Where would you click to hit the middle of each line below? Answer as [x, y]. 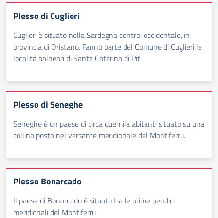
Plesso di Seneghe [48, 104]
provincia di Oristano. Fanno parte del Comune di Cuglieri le [108, 47]
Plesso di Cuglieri [46, 16]
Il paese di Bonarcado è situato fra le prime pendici [94, 200]
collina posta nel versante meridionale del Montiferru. [99, 135]
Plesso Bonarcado [47, 181]
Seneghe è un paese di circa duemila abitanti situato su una [109, 124]
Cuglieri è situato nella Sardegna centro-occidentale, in [101, 35]
